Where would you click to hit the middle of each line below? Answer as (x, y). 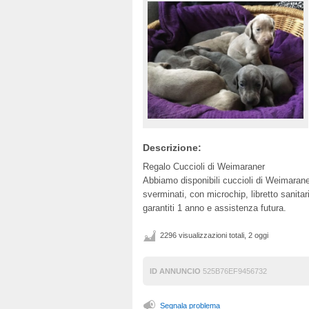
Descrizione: (172, 147)
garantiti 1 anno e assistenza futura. (215, 208)
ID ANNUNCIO (175, 271)
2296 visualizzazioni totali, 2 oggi (214, 235)
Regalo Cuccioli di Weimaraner (204, 166)
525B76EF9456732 (234, 271)
